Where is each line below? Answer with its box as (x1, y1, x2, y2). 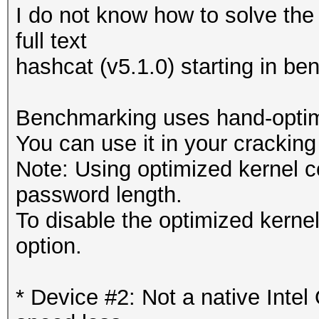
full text (16, 28, 87, 53)
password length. (16, 182, 182, 207)
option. (16, 234, 82, 258)
